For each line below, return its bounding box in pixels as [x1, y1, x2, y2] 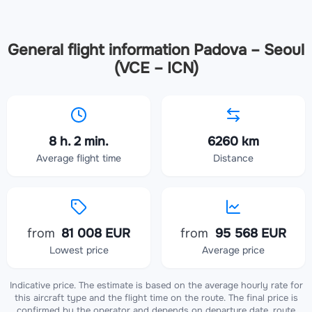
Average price [202, 244, 265, 257]
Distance [213, 152, 253, 165]
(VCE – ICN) [114, 58, 198, 79]
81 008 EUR [58, 226, 131, 242]
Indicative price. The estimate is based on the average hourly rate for [9, 279, 303, 292]
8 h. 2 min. [49, 134, 109, 150]
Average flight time [36, 152, 121, 165]
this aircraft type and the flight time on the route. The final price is [14, 292, 298, 304]
